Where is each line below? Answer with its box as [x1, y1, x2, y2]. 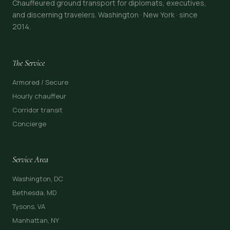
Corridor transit [12, 105, 63, 114]
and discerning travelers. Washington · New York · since [12, 9, 198, 20]
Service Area [12, 154, 48, 165]
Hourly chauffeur [12, 91, 66, 101]
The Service [12, 57, 45, 68]
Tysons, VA [12, 201, 45, 211]
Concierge [12, 119, 46, 128]
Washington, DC [12, 174, 63, 183]
